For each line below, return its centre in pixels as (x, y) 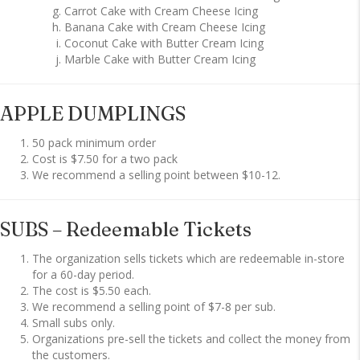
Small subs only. (74, 323)
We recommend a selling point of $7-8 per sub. (154, 307)
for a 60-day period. (83, 275)
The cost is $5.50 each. (92, 291)
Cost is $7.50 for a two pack (105, 159)
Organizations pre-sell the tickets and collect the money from (191, 339)
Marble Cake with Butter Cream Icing (160, 59)
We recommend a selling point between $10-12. (156, 175)
